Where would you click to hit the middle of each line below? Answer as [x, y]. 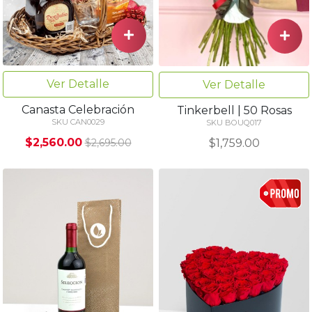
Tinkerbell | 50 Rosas [234, 110]
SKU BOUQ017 [234, 122]
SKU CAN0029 [78, 122]
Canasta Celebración [78, 109]
